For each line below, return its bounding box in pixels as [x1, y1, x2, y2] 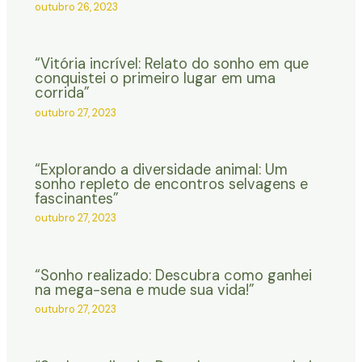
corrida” [34, 83, 90, 103]
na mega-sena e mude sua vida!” [34, 280, 255, 300]
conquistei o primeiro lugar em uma [34, 69, 276, 89]
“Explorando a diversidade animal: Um [34, 160, 288, 180]
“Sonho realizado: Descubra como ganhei [34, 265, 312, 285]
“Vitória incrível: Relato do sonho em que [34, 54, 309, 74]
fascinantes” [34, 189, 119, 209]
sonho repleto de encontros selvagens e [34, 175, 308, 195]
